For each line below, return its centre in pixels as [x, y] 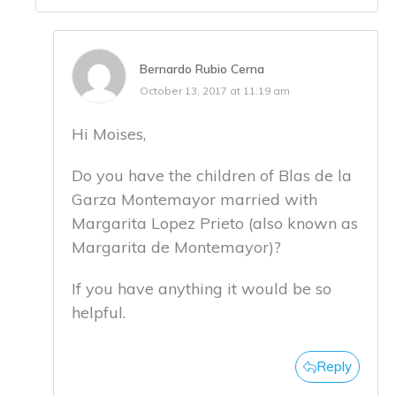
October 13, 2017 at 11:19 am [215, 90]
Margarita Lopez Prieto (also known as [215, 223]
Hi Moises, [109, 133]
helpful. [99, 312]
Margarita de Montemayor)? [176, 247]
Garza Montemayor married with [194, 199]
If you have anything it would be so [202, 288]
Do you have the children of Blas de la [212, 175]
